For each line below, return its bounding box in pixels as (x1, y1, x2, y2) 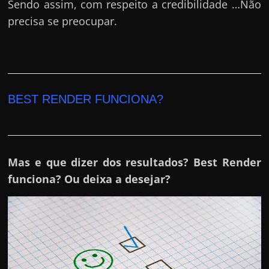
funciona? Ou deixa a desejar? (8, 171, 171, 186)
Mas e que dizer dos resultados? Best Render (8, 154, 261, 169)
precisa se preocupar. (8, 13, 118, 28)
